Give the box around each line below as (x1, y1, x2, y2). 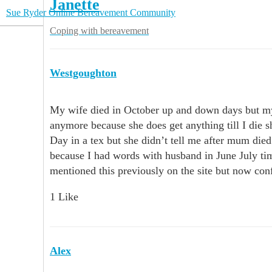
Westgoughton (50, 67, 117, 79)
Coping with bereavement (50, 25, 149, 36)
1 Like (50, 191, 78, 203)
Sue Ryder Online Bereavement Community (6, 7, 175, 18)
